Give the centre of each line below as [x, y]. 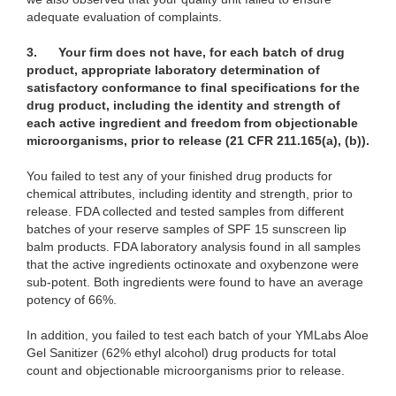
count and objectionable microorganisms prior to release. [186, 371]
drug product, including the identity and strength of [183, 106]
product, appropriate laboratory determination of [173, 70]
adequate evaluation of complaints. [124, 17]
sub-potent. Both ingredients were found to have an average [195, 282]
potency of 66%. [72, 300]
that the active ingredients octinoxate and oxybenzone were [193, 265]
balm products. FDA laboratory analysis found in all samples [194, 247]
